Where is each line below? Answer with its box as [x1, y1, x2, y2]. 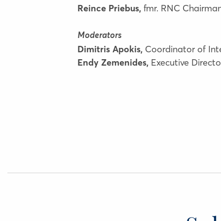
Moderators [77, 31, 122, 40]
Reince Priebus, [77, 2, 144, 14]
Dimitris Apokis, [77, 43, 145, 55]
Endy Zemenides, [77, 57, 151, 69]
